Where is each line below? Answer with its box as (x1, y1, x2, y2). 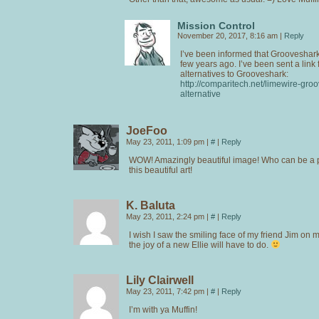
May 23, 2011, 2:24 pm (126, 211, 206, 221)
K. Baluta (126, 199, 175, 211)
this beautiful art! (129, 164, 192, 175)
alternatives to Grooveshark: (180, 68, 288, 79)
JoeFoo (126, 124, 167, 137)
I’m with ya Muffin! (129, 304, 197, 315)
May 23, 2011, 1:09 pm (126, 137, 206, 146)
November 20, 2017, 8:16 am (177, 31, 280, 40)
